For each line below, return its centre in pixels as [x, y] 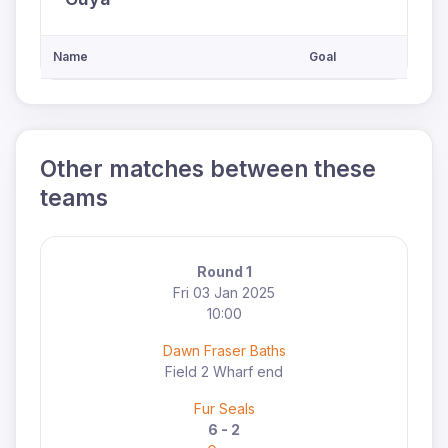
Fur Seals [224, 409]
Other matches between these [208, 169]
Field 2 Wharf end [224, 372]
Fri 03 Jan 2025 [224, 293]
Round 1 [224, 272]
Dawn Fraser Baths [224, 351]
